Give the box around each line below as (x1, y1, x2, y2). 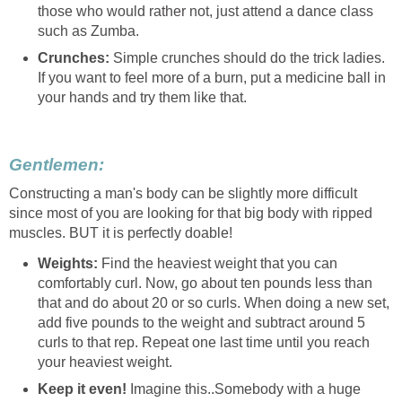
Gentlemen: (9, 155, 104, 175)
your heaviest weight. (38, 354, 172, 370)
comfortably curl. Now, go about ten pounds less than (38, 275, 372, 291)
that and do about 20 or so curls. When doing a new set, (38, 294, 389, 310)
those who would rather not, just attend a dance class (38, 3, 373, 19)
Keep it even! (38, 380, 127, 397)
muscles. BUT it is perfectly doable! (9, 224, 232, 240)
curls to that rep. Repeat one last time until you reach (38, 334, 370, 350)
